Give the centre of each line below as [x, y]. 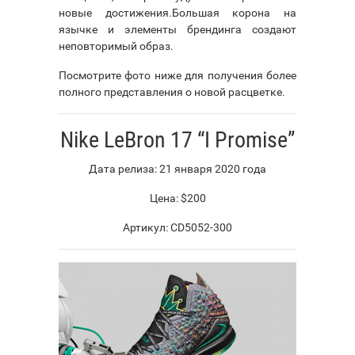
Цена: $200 [177, 198]
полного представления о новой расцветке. [172, 92]
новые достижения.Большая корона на [177, 12]
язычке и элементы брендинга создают [177, 29]
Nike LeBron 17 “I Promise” [177, 139]
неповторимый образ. [116, 46]
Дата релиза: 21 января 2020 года [177, 168]
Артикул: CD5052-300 [177, 227]
